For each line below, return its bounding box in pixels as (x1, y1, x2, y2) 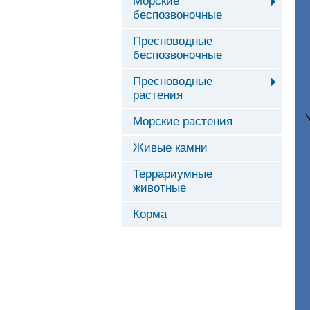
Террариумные (133, 167, 212, 181)
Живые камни (133, 141, 208, 154)
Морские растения (133, 115, 232, 128)
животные (133, 181, 186, 194)
